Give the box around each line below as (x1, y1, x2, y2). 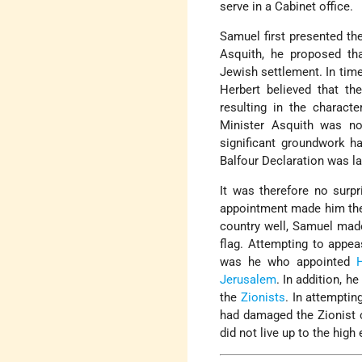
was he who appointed (220, 255, 356, 270)
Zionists (240, 290, 285, 305)
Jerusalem (220, 272, 277, 288)
